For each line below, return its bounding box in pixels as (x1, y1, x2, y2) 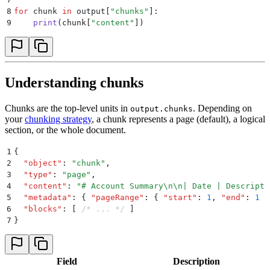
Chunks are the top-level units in (5, 102, 130, 113)
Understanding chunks (5, 74, 143, 90)
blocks (28, 204, 57, 213)
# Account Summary (81, 181, 163, 190)
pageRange (96, 192, 139, 202)
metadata (28, 192, 67, 202)
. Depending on (193, 102, 252, 113)
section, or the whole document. (5, 124, 126, 135)
